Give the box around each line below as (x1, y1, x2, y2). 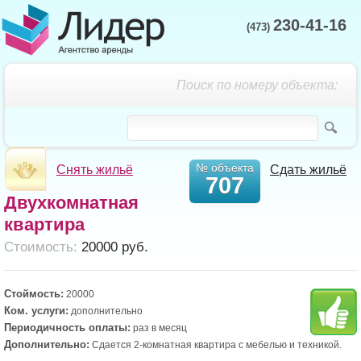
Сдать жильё (270, 163, 346, 176)
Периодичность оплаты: (4, 322, 131, 334)
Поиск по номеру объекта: (176, 77, 338, 92)
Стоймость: (4, 288, 64, 300)
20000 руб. (77, 239, 148, 255)
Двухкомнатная (4, 193, 139, 213)
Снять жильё (56, 163, 133, 176)
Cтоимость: (4, 239, 77, 255)
